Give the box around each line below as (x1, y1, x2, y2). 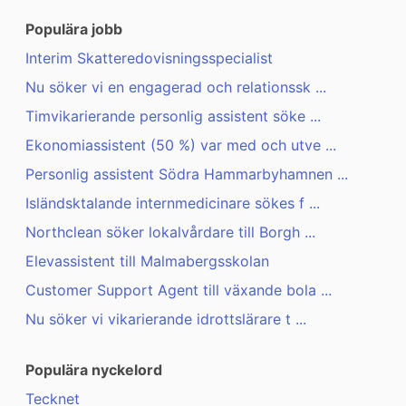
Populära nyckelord (25, 361, 162, 380)
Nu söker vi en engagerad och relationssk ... (25, 78, 326, 97)
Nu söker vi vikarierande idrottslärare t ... (25, 310, 306, 329)
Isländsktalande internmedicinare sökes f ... (25, 194, 320, 213)
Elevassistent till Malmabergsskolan (25, 252, 269, 271)
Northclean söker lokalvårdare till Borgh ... (25, 223, 315, 242)
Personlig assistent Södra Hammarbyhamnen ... (25, 165, 348, 184)
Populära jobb (25, 20, 122, 39)
